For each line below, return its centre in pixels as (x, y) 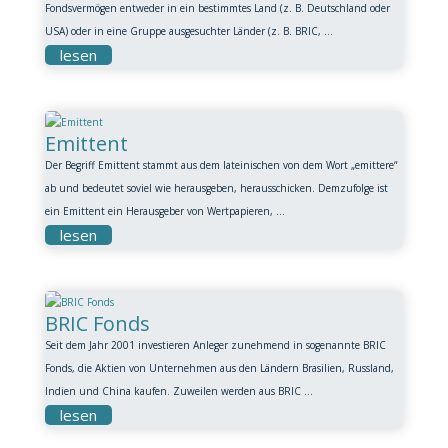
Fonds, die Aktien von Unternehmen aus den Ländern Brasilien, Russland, (219, 368)
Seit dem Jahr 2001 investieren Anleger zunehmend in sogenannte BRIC (215, 345)
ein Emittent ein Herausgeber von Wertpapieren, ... (164, 211)
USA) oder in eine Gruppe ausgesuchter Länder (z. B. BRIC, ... (188, 31)
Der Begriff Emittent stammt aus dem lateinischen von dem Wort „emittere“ (220, 165)
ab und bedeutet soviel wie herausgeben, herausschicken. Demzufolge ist (216, 188)
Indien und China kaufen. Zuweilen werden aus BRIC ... (178, 391)
